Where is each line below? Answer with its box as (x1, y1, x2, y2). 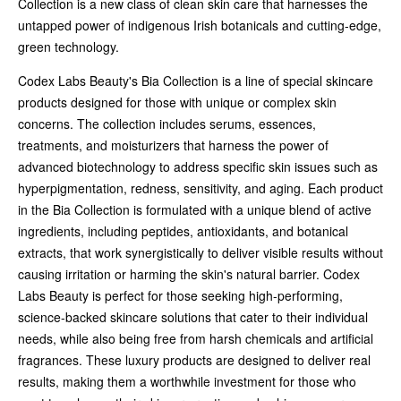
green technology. (18, 37, 119, 55)
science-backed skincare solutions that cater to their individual (18, 307, 368, 326)
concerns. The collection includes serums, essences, (18, 114, 316, 132)
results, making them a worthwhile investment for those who (18, 371, 356, 390)
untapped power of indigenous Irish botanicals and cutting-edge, (18, 15, 381, 34)
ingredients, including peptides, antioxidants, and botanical (18, 221, 348, 240)
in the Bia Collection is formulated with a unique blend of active (18, 200, 371, 218)
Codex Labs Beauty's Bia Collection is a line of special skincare (18, 71, 373, 90)
